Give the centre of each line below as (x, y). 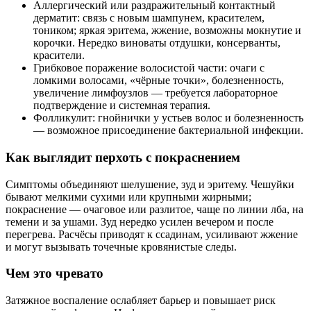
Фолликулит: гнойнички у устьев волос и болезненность (168, 118)
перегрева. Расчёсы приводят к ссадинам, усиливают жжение (152, 234)
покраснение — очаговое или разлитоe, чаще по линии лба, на (154, 209)
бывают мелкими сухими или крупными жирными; (128, 196)
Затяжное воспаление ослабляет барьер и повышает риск (141, 301)
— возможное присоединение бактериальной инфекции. (168, 131)
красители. (59, 56)
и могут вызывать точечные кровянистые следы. (121, 246)
